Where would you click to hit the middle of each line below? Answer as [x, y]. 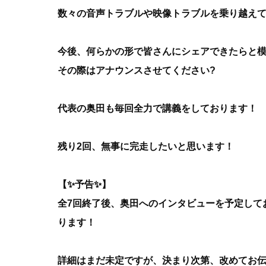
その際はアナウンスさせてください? [137, 70]
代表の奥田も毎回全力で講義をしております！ [157, 108]
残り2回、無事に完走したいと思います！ [146, 146]
